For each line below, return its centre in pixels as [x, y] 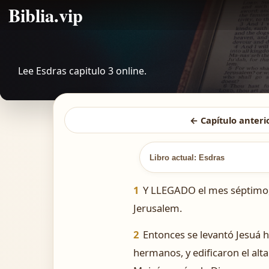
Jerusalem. [158, 208]
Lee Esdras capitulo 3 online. [82, 71]
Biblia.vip [46, 15]
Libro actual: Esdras [187, 157]
